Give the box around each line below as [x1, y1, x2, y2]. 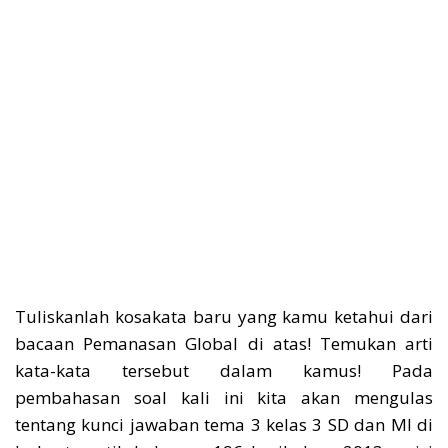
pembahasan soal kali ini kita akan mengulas [15, 386, 433, 409]
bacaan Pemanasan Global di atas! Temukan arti [15, 332, 433, 355]
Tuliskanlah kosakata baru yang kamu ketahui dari [15, 305, 433, 328]
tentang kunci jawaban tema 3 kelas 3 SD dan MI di [15, 413, 433, 436]
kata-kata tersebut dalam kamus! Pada [15, 359, 433, 382]
